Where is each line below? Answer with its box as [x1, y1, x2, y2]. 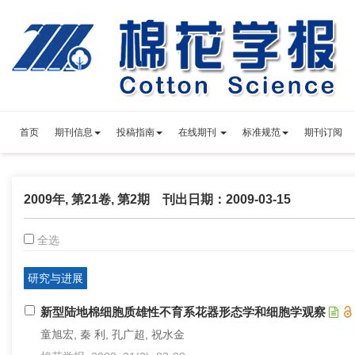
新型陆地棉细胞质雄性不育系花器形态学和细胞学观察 [40, 305, 326, 319]
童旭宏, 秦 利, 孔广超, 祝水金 [40, 328, 185, 341]
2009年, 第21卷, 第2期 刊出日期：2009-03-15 [24, 193, 291, 206]
